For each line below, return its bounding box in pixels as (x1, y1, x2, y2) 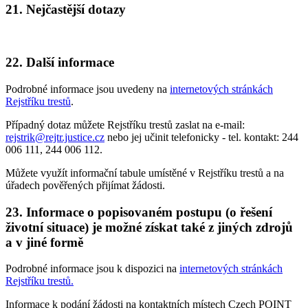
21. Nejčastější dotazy (5, 1, 126, 16)
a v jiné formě (5, 234, 83, 250)
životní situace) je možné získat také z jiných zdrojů (5, 219, 293, 234)
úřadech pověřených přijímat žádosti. (5, 179, 165, 191)
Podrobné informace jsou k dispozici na (5, 263, 179, 275)
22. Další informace (5, 55, 114, 70)
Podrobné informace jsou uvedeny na (5, 82, 170, 95)
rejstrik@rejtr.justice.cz (5, 131, 104, 143)
